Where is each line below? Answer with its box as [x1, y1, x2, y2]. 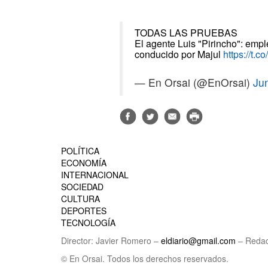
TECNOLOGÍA [61, 217, 115, 229]
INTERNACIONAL [61, 169, 129, 181]
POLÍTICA [61, 145, 99, 157]
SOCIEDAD [61, 181, 103, 193]
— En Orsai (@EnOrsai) [135, 74, 254, 90]
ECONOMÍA [61, 157, 106, 169]
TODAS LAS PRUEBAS [135, 25, 238, 39]
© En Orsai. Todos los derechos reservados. [61, 252, 229, 265]
